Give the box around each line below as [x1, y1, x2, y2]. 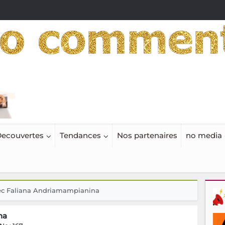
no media [185, 131, 222, 141]
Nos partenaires [117, 131, 177, 141]
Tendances [59, 131, 101, 141]
